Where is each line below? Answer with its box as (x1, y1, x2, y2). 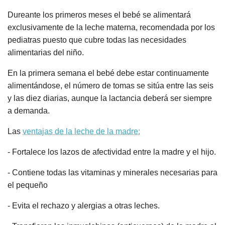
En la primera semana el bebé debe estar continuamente (8, 69, 209, 78)
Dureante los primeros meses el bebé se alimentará (8, 11, 191, 20)
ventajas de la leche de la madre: (23, 127, 140, 136)
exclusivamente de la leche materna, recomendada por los (8, 23, 215, 32)
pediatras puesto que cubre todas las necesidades (8, 36, 186, 45)
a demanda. (8, 106, 50, 116)
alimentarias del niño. (8, 48, 84, 57)
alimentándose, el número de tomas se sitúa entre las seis (8, 81, 213, 90)
